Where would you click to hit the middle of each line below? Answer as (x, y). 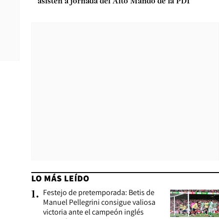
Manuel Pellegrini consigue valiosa (99, 202)
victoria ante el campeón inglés (93, 212)
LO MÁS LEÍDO (60, 178)
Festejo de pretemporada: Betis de (99, 192)
